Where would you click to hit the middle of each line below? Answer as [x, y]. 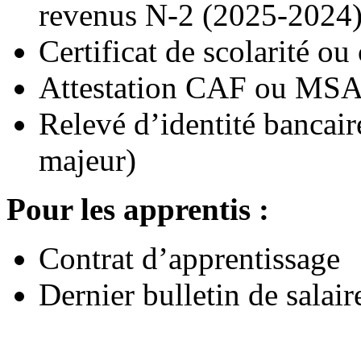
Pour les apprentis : [138, 209]
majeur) [87, 160]
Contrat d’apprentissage [189, 258]
